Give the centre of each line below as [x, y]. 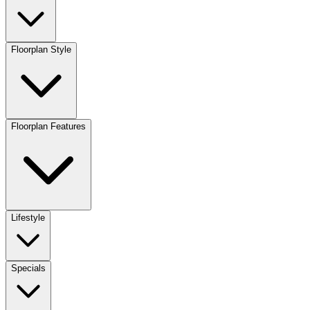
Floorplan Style [41, 49]
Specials [28, 268]
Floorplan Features [48, 126]
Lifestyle [28, 217]
